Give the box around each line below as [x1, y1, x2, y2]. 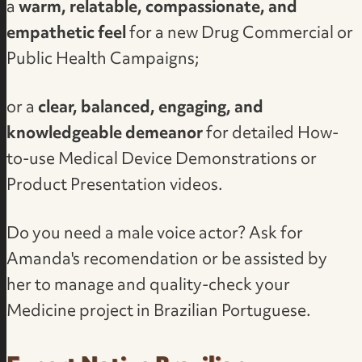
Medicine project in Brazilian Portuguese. [6, 295, 312, 328]
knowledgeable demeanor [6, 117, 204, 150]
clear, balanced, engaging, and [38, 91, 264, 124]
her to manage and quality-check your [6, 269, 291, 302]
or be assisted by [199, 243, 328, 276]
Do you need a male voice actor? [6, 217, 250, 250]
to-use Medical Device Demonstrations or [6, 143, 318, 176]
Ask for [249, 217, 304, 250]
